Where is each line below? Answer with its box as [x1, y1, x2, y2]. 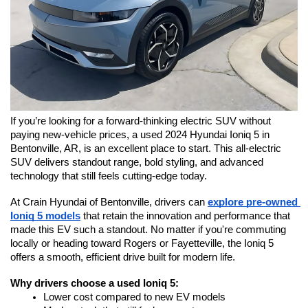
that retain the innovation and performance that [80, 210, 290, 221]
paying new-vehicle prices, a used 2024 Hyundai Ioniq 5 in [10, 129, 269, 140]
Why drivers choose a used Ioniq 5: [10, 277, 179, 289]
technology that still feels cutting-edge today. [10, 170, 207, 181]
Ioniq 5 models [10, 210, 80, 221]
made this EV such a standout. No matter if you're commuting [10, 223, 286, 235]
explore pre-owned [208, 196, 298, 208]
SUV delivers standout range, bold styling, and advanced [10, 156, 263, 168]
